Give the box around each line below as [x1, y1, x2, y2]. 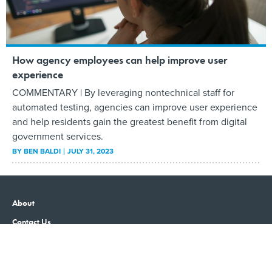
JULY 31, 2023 [67, 145, 114, 156]
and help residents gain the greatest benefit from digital [12, 114, 247, 128]
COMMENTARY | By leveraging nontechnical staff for [12, 85, 234, 99]
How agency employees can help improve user [12, 52, 227, 67]
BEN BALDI [24, 145, 61, 156]
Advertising [12, 234, 53, 246]
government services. [12, 129, 103, 143]
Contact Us [12, 216, 51, 227]
